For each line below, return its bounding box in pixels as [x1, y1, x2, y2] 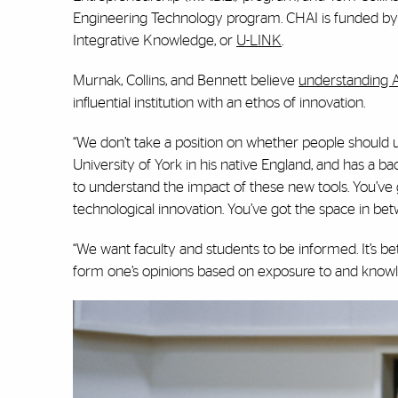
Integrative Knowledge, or [73, 33, 233, 49]
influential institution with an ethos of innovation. [73, 95, 365, 111]
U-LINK [236, 33, 282, 49]
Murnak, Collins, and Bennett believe [73, 73, 295, 89]
